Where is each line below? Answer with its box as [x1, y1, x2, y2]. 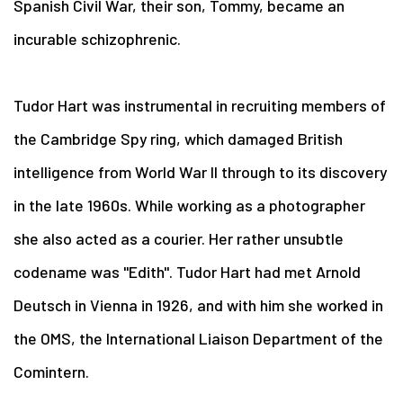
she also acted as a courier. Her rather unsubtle [13, 228, 344, 248]
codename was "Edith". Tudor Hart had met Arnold [13, 261, 361, 282]
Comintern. [13, 361, 89, 381]
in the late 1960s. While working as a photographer [13, 194, 365, 215]
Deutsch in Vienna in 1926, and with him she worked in [13, 294, 383, 315]
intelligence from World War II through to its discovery [13, 161, 387, 182]
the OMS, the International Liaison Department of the [13, 327, 383, 348]
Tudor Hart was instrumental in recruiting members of [13, 94, 386, 115]
